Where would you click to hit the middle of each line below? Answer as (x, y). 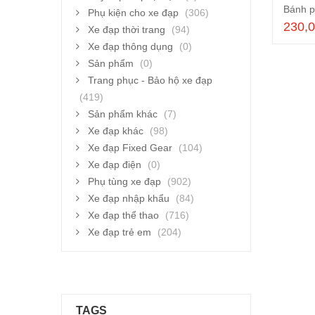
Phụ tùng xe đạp (124, 181)
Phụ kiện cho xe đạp (133, 12)
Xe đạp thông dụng (130, 46)
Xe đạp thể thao (123, 215)
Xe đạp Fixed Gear (130, 147)
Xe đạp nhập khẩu (129, 198)
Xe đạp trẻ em (120, 232)
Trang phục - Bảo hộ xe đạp (150, 80)
